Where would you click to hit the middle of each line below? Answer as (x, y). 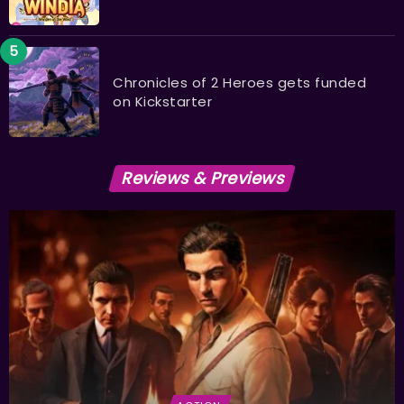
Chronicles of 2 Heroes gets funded (239, 82)
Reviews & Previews (202, 179)
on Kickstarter (162, 101)
